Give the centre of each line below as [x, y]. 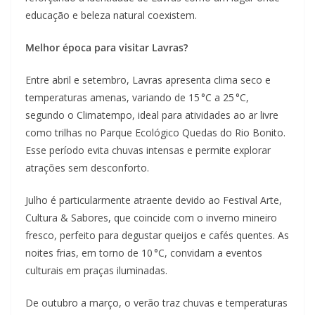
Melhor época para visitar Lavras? [107, 47]
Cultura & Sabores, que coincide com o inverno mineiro [151, 217]
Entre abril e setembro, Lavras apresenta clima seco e [148, 79]
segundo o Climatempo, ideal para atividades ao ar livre [152, 115]
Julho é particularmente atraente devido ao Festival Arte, [154, 200]
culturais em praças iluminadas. [96, 270]
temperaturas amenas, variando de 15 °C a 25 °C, [137, 97]
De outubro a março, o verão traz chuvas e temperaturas [156, 302]
